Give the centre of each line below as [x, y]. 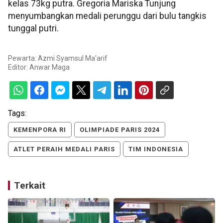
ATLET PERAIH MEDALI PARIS [64, 149]
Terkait [30, 186]
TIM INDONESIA [156, 149]
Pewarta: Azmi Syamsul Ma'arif [58, 58]
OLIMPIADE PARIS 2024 [120, 130]
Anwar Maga [50, 67]
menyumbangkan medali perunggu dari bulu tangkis [107, 16]
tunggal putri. [33, 28]
